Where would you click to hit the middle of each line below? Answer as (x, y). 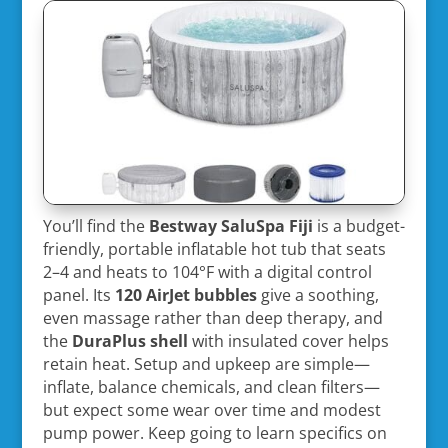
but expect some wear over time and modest (211, 409)
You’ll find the (95, 225)
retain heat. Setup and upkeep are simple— (206, 363)
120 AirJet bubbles (185, 294)
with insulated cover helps (288, 340)
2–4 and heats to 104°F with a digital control (207, 271)
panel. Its (78, 294)
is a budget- (358, 225)
